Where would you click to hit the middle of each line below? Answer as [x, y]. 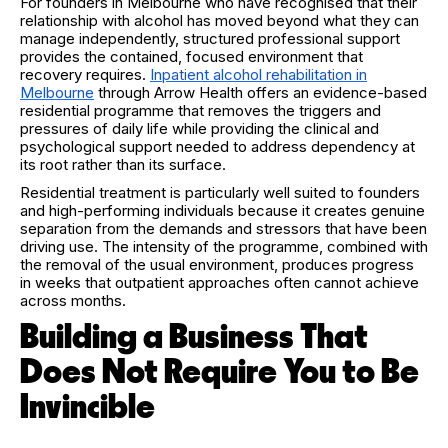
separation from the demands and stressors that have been [223, 228]
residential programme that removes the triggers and [200, 110]
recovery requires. [83, 74]
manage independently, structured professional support [210, 38]
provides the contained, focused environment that [191, 56]
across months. [73, 300]
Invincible [87, 407]
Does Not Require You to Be [219, 372]
